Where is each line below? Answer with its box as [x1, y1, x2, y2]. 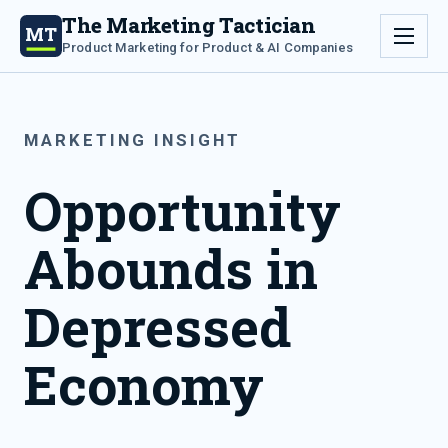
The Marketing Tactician [62, 10, 316, 39]
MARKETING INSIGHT [24, 130, 242, 150]
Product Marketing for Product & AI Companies [62, 39, 353, 55]
